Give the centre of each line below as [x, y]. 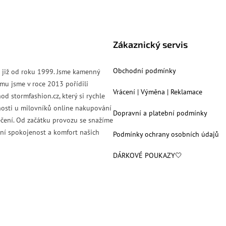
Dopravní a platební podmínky [160, 113]
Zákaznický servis [150, 45]
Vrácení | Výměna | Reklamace [158, 92]
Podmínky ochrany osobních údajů [166, 134]
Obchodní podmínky [145, 71]
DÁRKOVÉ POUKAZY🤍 [148, 156]
